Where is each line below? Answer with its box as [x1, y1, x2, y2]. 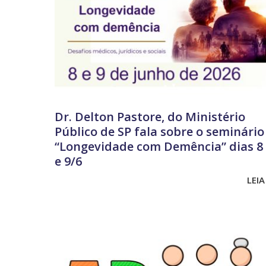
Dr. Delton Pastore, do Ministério [55, 108, 245, 125]
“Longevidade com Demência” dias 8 [55, 138, 263, 154]
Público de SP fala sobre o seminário [55, 123, 264, 140]
